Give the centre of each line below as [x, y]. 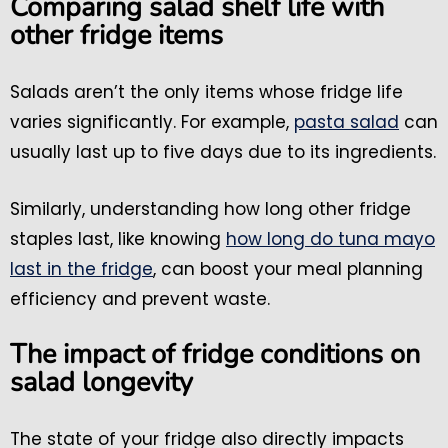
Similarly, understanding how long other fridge [210, 209]
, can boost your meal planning [288, 269]
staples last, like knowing [118, 239]
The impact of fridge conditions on [215, 355]
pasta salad [346, 122]
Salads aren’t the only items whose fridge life [206, 92]
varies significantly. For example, [152, 122]
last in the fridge [81, 269]
